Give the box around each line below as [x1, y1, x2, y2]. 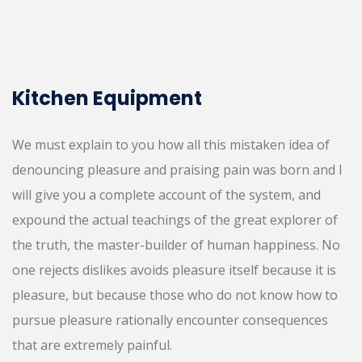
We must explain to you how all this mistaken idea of [12, 135, 330, 154]
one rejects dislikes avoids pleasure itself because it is [12, 260, 336, 279]
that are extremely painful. [12, 335, 172, 354]
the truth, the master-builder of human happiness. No [12, 235, 340, 254]
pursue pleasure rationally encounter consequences [12, 310, 328, 329]
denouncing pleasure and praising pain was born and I [12, 160, 343, 179]
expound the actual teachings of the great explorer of [12, 210, 338, 229]
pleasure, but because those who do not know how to [12, 285, 338, 304]
